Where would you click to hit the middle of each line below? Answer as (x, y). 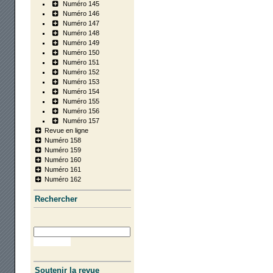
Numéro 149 (81, 43)
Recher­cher (56, 199)
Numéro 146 (81, 13)
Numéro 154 (81, 91)
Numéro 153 (81, 82)
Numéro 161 (63, 169)
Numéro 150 (81, 52)
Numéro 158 (63, 140)
